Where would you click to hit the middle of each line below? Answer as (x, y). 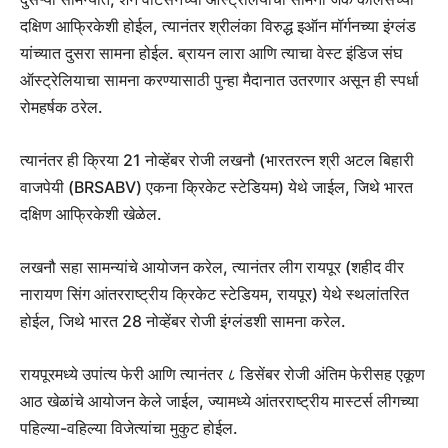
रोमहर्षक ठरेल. (61, 107)
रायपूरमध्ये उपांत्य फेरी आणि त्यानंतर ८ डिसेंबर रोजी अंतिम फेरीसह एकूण (222, 374)
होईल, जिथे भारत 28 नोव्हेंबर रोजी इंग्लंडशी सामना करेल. (183, 321)
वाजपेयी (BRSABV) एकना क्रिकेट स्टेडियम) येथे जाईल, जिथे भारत (216, 187)
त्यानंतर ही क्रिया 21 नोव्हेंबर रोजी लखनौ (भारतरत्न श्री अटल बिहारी (217, 160)
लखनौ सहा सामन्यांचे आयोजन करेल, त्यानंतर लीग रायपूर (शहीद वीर (212, 267)
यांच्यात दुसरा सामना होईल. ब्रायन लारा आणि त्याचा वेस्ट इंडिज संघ (211, 53)
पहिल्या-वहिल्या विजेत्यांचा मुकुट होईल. (129, 428)
